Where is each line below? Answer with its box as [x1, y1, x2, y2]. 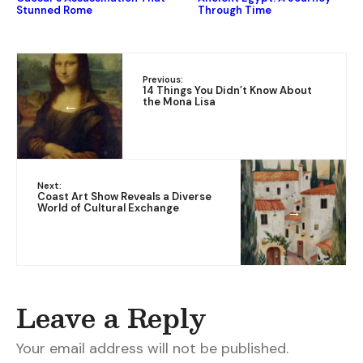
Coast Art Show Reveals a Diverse [37, 189, 211, 203]
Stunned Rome [16, 2, 92, 17]
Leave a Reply [16, 294, 207, 340]
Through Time [198, 2, 271, 17]
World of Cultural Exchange [37, 200, 179, 215]
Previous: [143, 73, 183, 85]
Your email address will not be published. [16, 338, 288, 358]
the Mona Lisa [143, 94, 216, 109]
